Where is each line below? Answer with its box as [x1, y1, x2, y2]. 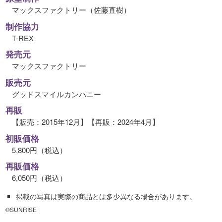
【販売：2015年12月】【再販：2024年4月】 [11, 116, 160, 127]
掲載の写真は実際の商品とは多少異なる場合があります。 [15, 191, 196, 201]
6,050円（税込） [11, 172, 67, 183]
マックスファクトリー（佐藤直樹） [11, 4, 131, 15]
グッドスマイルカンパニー [11, 88, 101, 99]
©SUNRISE [5, 205, 37, 214]
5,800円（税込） [11, 144, 67, 155]
